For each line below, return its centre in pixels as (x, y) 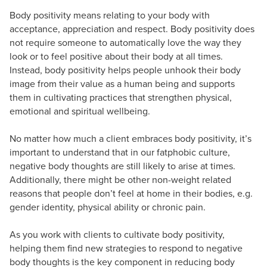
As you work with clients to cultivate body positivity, (117, 234)
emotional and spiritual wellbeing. (80, 111)
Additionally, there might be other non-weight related (120, 179)
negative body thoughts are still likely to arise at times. (122, 165)
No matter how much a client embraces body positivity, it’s (131, 138)
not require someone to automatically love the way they (125, 42)
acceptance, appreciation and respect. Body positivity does (132, 28)
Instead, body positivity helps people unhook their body (125, 69)
